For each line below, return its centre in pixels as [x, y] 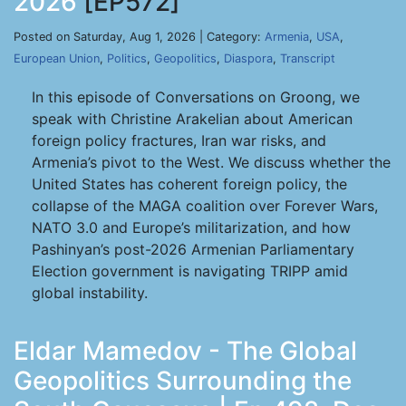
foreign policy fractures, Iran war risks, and [179, 140]
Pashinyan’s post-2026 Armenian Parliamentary [193, 249]
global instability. [90, 293]
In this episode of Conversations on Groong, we [196, 97]
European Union [57, 58]
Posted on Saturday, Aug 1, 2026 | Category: [139, 37]
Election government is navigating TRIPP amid [190, 271]
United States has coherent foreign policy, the [189, 184]
